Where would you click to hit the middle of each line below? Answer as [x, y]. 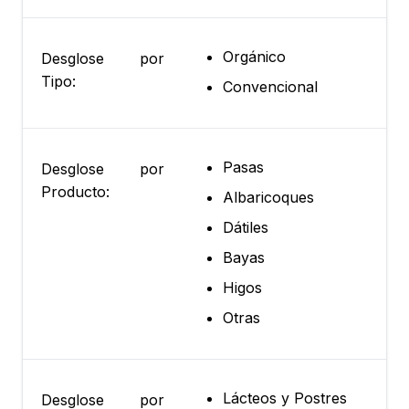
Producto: [75, 192]
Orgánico [254, 57]
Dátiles [246, 228]
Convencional [270, 87]
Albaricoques [268, 198]
